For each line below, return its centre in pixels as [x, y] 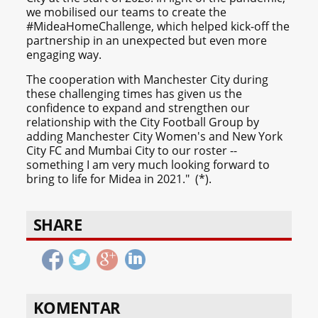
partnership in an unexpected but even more [147, 40]
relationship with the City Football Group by [143, 122]
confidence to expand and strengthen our [138, 108]
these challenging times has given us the [135, 93]
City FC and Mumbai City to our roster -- [132, 150]
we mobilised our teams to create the [127, 12]
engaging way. [64, 54]
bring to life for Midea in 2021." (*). [119, 179]
